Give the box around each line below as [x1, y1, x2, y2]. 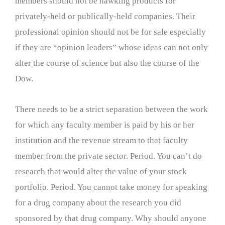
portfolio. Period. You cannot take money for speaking [15, 182, 207, 192]
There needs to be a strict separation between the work [15, 104, 208, 114]
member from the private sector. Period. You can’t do [15, 151, 202, 161]
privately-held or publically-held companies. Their [15, 12, 195, 21]
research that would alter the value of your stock [15, 166, 187, 176]
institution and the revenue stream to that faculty [15, 135, 188, 145]
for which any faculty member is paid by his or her [15, 120, 194, 130]
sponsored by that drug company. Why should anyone [15, 213, 206, 223]
